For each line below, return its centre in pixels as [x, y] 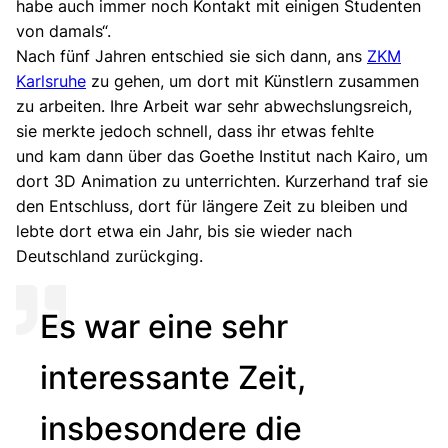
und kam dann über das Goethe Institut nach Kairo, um [222, 155]
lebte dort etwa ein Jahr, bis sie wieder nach [184, 230]
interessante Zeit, [173, 377]
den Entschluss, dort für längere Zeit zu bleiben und [212, 205]
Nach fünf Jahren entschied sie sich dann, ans [191, 55]
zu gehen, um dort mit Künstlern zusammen [252, 80]
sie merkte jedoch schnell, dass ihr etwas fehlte [195, 130]
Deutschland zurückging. [109, 255]
